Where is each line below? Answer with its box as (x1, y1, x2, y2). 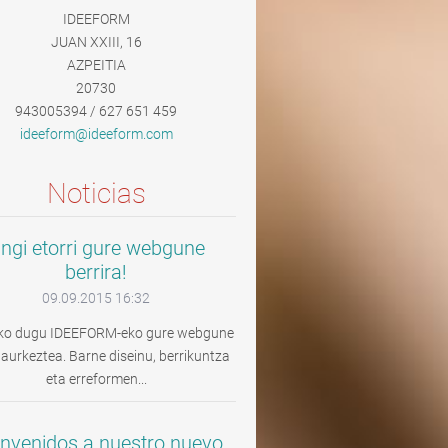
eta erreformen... (45, 371, 147, 387)
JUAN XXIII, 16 (50, 34, 142, 50)
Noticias (46, 177, 146, 210)
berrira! (65, 260, 127, 284)
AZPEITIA (66, 57, 126, 73)
